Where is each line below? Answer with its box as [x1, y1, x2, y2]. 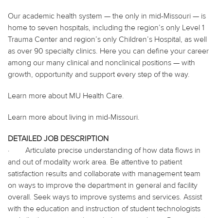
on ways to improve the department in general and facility [8, 180, 198, 190]
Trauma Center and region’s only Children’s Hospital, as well [8, 34, 207, 44]
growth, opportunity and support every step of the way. [8, 69, 190, 79]
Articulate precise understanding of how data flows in [25, 145, 200, 155]
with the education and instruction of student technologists [8, 203, 200, 214]
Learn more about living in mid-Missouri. [8, 112, 140, 122]
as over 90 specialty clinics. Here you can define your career [8, 46, 209, 56]
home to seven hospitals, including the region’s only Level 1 [8, 22, 204, 33]
